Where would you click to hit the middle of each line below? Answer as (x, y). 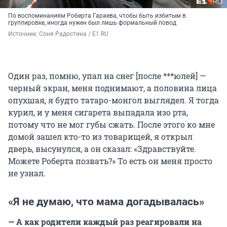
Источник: (24, 34)
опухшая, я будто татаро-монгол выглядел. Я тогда (113, 100)
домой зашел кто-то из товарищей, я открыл (100, 137)
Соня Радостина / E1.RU (74, 34)
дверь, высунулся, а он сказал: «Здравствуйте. (102, 149)
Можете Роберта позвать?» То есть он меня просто (110, 161)
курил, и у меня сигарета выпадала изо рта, (98, 112)
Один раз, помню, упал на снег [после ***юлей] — (107, 76)
